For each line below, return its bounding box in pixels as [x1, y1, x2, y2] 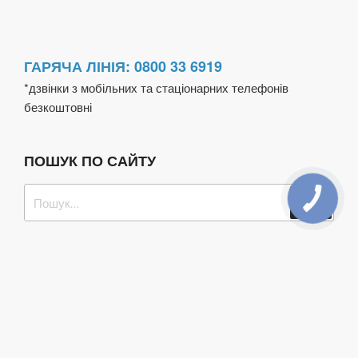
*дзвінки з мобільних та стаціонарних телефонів [24, 79, 288, 97]
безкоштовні [24, 98, 92, 116]
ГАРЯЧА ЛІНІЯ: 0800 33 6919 [24, 56, 222, 78]
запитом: [23, 222, 75, 241]
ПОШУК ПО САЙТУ [24, 150, 156, 172]
